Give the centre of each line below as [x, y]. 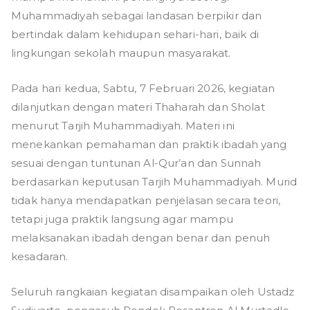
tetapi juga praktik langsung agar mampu [122, 219]
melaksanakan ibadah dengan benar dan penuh [141, 238]
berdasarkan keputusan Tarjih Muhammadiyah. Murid [154, 182]
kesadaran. [40, 257]
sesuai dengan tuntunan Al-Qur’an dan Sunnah [136, 163]
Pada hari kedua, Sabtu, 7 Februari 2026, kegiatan [143, 89]
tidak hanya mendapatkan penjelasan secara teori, [146, 201]
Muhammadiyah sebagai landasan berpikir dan [137, 16]
